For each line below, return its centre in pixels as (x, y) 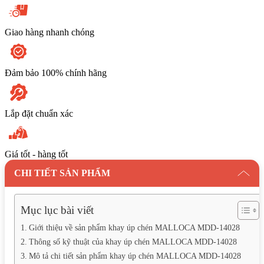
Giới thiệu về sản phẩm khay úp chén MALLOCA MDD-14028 (134, 227)
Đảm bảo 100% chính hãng (56, 72)
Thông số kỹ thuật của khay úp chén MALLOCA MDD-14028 (133, 241)
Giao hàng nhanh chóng (49, 32)
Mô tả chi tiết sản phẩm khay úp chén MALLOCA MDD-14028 (135, 255)
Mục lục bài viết (57, 210)
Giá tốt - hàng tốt (36, 154)
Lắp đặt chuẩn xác (39, 113)
